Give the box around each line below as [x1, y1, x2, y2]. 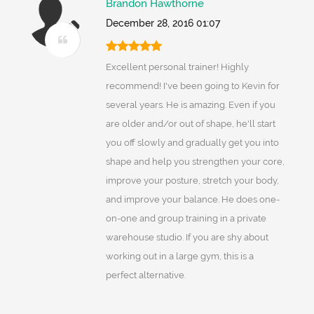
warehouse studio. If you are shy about [105, 232, 268, 243]
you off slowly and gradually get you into [105, 137, 279, 149]
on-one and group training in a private [105, 213, 266, 224]
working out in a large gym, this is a [105, 251, 254, 262]
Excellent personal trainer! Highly [105, 62, 249, 73]
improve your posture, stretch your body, [105, 175, 279, 186]
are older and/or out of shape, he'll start [105, 118, 275, 130]
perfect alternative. [105, 270, 186, 281]
